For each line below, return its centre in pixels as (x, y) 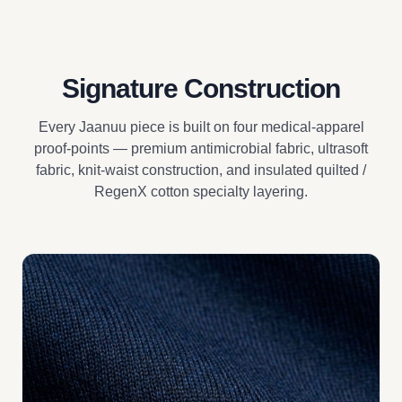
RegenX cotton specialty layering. (201, 192)
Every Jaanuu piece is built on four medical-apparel (201, 127)
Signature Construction (201, 88)
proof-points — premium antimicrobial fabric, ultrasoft (201, 149)
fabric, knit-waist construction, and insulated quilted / (201, 170)
